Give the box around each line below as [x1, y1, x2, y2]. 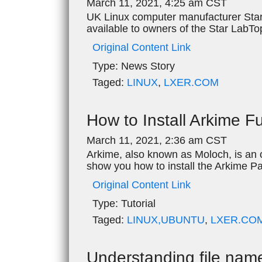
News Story [118, 60, 175, 72]
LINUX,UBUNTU [127, 213, 205, 226]
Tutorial [118, 197, 156, 209]
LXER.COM [164, 76, 219, 88]
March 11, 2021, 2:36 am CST [87, 134, 227, 146]
